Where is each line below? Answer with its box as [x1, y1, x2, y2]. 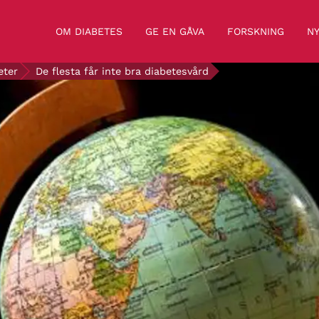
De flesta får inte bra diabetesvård [36, 66, 209, 77]
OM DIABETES [56, 25, 122, 37]
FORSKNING [227, 25, 284, 37]
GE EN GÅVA [145, 25, 204, 37]
